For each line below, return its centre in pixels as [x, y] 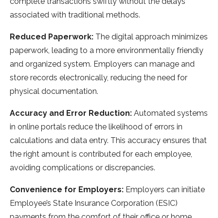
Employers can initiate [165, 190]
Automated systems [171, 113]
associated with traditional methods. [75, 15]
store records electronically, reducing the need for [99, 78]
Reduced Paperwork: [53, 37]
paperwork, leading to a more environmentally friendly [107, 51]
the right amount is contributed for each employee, [101, 154]
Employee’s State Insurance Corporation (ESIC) [94, 203]
